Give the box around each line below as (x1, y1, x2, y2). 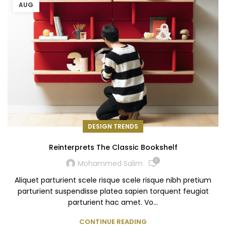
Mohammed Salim (77, 158, 143, 169)
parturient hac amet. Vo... (68, 197, 158, 207)
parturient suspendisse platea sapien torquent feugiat (17, 186, 209, 196)
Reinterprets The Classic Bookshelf (48, 142, 178, 152)
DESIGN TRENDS (88, 122, 138, 131)
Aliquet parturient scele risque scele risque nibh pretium (15, 175, 211, 185)
